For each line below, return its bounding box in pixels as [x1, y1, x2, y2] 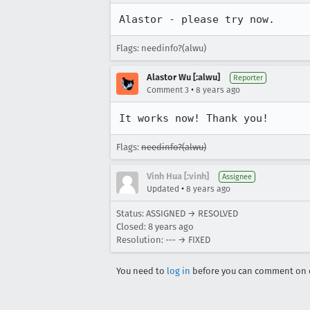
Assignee [222, 172, 252, 181]
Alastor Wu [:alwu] [147, 72, 220, 82]
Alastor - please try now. [119, 13, 275, 26]
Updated [147, 184, 179, 194]
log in [167, 266, 190, 276]
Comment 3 [147, 85, 189, 95]
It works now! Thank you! [119, 112, 268, 125]
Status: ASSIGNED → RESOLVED [116, 208, 238, 219]
